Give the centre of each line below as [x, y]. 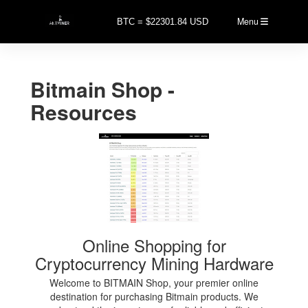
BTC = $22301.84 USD [162, 21]
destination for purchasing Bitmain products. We [154, 296]
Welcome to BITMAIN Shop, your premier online [154, 282]
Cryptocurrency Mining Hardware [154, 263]
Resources [84, 111]
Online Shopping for [154, 245]
